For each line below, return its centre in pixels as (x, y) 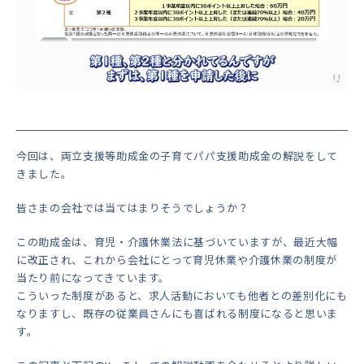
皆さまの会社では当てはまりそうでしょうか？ (133, 208)
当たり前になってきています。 (93, 278)
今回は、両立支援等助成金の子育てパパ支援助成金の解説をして (177, 156)
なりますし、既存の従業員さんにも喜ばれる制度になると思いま (177, 314)
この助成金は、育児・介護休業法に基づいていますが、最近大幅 (177, 242)
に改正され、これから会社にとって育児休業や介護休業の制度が (177, 260)
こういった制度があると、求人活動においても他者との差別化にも (182, 296)
